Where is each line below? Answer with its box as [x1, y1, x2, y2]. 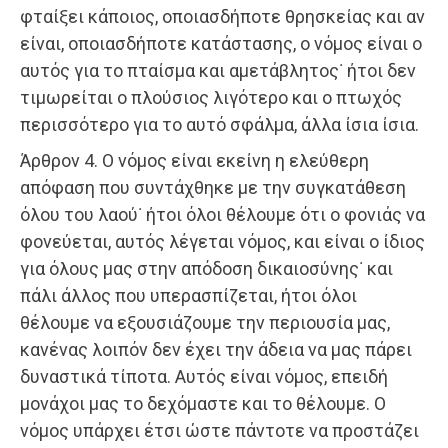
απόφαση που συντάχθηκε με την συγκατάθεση [20, 177, 406, 199]
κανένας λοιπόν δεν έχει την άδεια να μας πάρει [20, 339, 412, 361]
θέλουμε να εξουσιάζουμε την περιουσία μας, [20, 312, 390, 334]
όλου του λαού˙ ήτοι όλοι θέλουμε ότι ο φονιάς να [20, 204, 425, 226]
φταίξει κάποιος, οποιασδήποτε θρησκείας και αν [20, 6, 425, 28]
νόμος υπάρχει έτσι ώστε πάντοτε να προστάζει [20, 420, 419, 442]
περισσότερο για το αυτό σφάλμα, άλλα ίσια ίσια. [20, 114, 419, 136]
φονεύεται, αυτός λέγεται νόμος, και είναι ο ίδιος [20, 231, 425, 253]
